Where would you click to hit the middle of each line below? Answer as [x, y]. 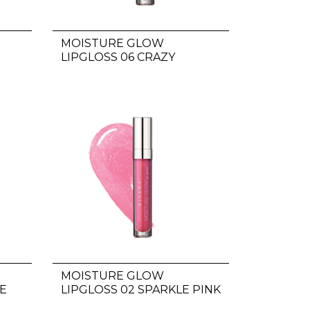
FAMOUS [85, 71]
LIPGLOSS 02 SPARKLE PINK [140, 289]
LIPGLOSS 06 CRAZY [118, 57]
